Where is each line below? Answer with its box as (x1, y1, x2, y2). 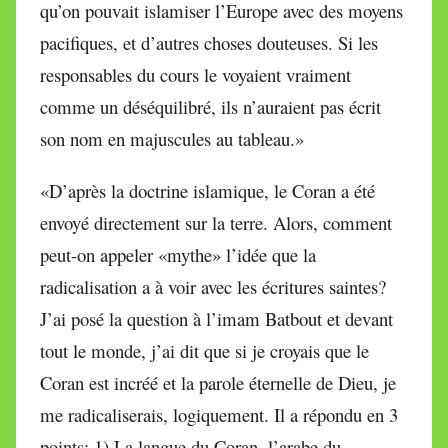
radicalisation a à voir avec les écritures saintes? (40, 273, 386, 299)
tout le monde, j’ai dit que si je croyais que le (40, 337, 369, 363)
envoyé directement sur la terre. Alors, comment (40, 209, 392, 235)
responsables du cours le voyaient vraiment (40, 61, 351, 87)
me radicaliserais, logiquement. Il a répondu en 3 (40, 401, 398, 427)
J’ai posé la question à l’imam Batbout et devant (40, 305, 393, 331)
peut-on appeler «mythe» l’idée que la (40, 241, 316, 267)
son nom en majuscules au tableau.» (40, 125, 304, 151)
